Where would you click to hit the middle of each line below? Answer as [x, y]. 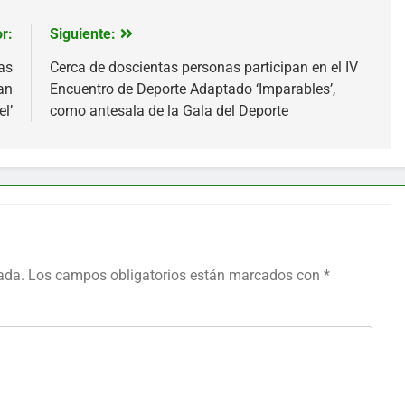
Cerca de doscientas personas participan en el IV [203, 68]
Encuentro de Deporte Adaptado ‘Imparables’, [192, 89]
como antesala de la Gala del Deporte [169, 111]
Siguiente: [82, 34]
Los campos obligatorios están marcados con [176, 276]
